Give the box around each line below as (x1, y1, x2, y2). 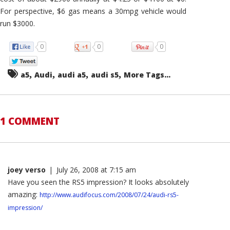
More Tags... (124, 70, 170, 80)
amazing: (8, 189, 40, 200)
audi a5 (57, 70, 86, 80)
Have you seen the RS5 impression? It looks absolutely (8, 177, 189, 187)
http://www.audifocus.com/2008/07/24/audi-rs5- (40, 190, 179, 200)
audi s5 (91, 70, 119, 80)
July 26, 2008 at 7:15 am (56, 165, 136, 175)
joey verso (8, 165, 46, 175)
